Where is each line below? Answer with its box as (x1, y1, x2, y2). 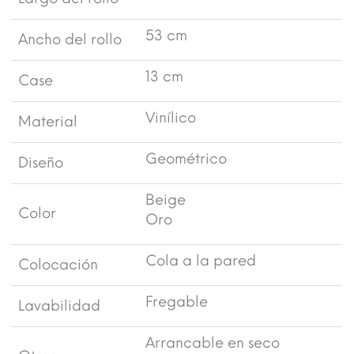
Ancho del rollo (18, 31, 122, 49)
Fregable (145, 293, 208, 311)
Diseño (18, 154, 63, 172)
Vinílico (145, 109, 196, 127)
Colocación (18, 256, 98, 274)
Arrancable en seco (145, 334, 280, 352)
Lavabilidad (18, 297, 100, 315)
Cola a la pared (145, 252, 256, 270)
